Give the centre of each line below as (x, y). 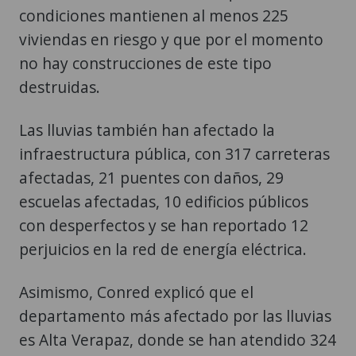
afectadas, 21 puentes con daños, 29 (151, 177)
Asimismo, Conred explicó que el (136, 292)
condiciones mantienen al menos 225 (154, 15)
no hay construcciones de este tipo (145, 63)
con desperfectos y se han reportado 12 (164, 225)
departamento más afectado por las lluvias (175, 315)
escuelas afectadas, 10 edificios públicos (164, 201)
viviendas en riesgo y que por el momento (171, 39)
